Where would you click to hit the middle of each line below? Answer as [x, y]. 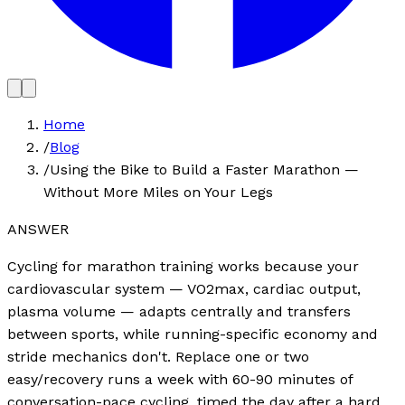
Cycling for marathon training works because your [183, 266]
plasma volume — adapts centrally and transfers [179, 311]
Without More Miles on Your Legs [158, 192]
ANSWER [38, 229]
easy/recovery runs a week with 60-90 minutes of [180, 379]
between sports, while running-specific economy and [193, 334]
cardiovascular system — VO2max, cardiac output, [184, 288]
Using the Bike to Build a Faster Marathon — [204, 169]
